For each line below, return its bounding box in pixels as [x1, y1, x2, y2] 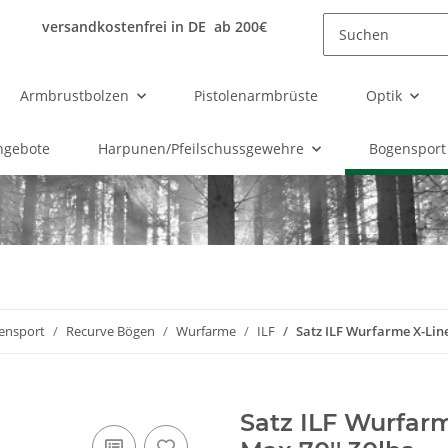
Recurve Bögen [65, 322, 155, 340]
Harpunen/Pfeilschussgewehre [97, 139, 304, 158]
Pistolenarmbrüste [194, 86, 318, 105]
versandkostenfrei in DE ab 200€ [41, 16, 267, 36]
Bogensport [368, 139, 446, 158]
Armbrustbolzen [20, 86, 129, 105]
